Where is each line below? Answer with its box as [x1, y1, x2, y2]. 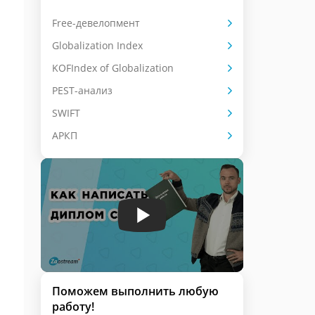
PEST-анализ [52, 84, 112, 97]
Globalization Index [52, 39, 143, 52]
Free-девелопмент [52, 16, 140, 30]
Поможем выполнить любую [52, 283, 219, 299]
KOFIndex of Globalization [52, 61, 174, 75]
